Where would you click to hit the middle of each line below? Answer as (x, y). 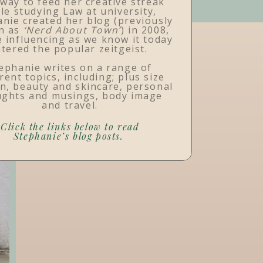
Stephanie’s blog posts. (70, 136)
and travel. (70, 105)
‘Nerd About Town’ (72, 30)
